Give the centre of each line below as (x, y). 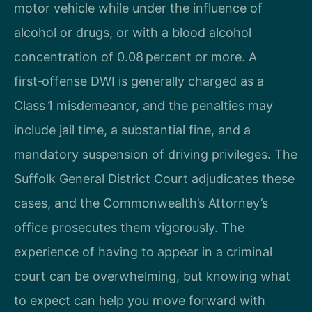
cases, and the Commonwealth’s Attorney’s (141, 203)
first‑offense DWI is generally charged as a (139, 81)
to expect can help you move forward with (140, 300)
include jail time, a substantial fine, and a (132, 130)
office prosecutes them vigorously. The (129, 227)
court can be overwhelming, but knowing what (152, 276)
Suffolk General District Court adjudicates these (154, 178)
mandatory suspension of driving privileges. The (156, 154)
